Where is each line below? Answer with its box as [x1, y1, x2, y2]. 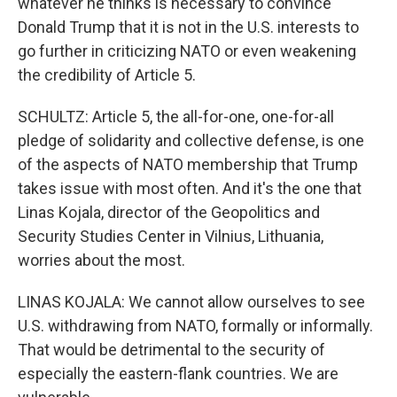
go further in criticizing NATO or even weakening [18, 42, 356, 60]
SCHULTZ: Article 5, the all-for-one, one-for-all [18, 107, 334, 126]
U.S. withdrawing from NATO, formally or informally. [18, 316, 373, 335]
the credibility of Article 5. [18, 66, 196, 84]
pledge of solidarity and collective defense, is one [18, 131, 364, 150]
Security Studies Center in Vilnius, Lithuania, [18, 227, 323, 245]
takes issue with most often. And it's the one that [18, 179, 362, 198]
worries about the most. [18, 251, 185, 269]
